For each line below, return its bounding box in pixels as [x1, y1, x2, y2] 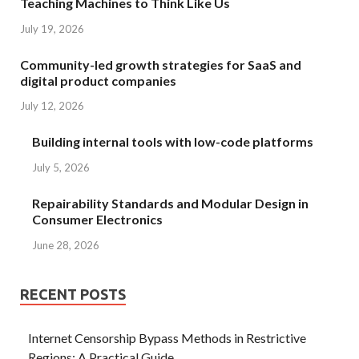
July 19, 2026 [20, 22, 84, 35]
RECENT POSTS [20, 285, 126, 302]
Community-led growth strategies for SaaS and [20, 56, 301, 72]
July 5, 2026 [32, 161, 90, 175]
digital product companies [20, 72, 176, 88]
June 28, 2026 [32, 238, 99, 252]
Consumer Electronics [32, 212, 163, 228]
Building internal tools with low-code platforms [32, 134, 313, 150]
